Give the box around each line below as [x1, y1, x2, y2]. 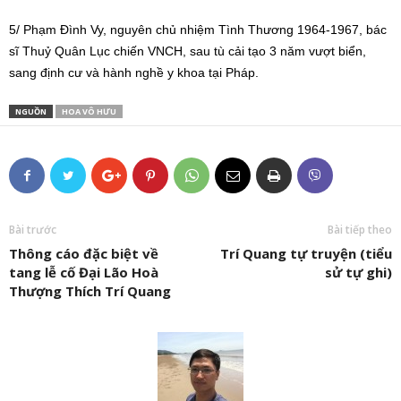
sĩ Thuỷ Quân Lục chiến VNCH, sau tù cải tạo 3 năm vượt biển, [9, 44, 366, 58]
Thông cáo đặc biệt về [9, 244, 158, 262]
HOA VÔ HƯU [62, 106, 116, 117]
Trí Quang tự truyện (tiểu [220, 244, 392, 262]
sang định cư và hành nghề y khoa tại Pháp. [9, 65, 259, 80]
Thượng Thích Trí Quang [9, 282, 171, 300]
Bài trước [9, 222, 56, 237]
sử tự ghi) [325, 263, 392, 281]
